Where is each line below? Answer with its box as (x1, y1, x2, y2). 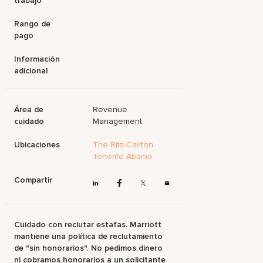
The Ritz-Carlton (93, 140, 154, 150)
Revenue (93, 104, 128, 114)
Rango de (14, 19, 51, 29)
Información (14, 54, 60, 64)
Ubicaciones (14, 140, 60, 150)
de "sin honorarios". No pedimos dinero (14, 243, 163, 254)
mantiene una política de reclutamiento (14, 231, 163, 242)
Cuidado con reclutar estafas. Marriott (14, 220, 162, 230)
